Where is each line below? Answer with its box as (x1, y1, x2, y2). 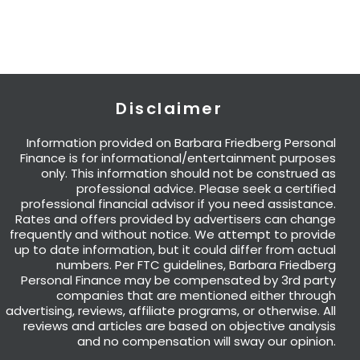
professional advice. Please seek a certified (76, 180, 336, 198)
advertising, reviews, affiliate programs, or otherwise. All (5, 302, 336, 320)
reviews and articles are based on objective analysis (22, 317, 336, 335)
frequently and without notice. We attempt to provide (9, 226, 336, 243)
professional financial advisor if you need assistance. (20, 195, 336, 213)
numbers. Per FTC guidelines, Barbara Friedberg (55, 256, 336, 274)
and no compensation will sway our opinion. (76, 333, 336, 350)
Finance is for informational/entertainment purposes (19, 149, 336, 167)
